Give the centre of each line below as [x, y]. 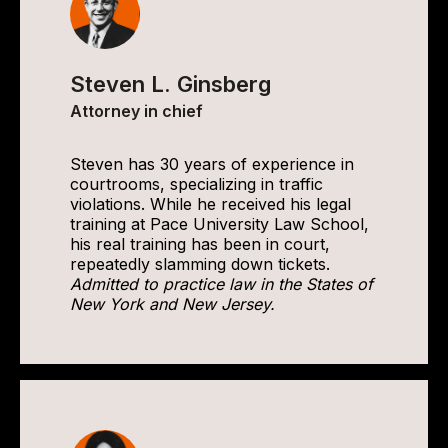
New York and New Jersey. [172, 304]
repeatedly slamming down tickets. [200, 264]
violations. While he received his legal [210, 204]
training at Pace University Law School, [219, 224]
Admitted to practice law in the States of [221, 284]
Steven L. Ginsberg [170, 84]
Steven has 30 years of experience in [212, 164]
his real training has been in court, [200, 244]
